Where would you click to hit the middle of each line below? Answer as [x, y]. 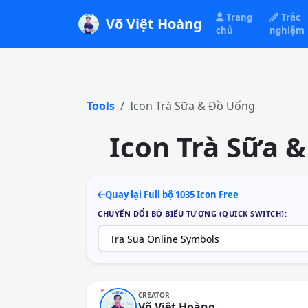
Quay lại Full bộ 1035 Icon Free [172, 195]
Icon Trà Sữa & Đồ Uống [192, 106]
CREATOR [154, 295]
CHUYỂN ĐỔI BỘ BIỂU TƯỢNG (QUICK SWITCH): [192, 213]
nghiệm [287, 30]
